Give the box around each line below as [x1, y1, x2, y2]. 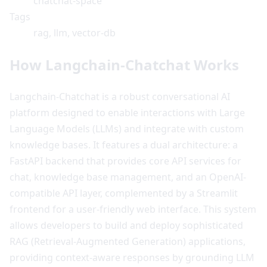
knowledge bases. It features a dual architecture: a [10, 138, 238, 151]
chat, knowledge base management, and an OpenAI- [10, 170, 246, 184]
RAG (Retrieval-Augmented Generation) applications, [10, 234, 246, 248]
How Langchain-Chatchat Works [10, 54, 239, 74]
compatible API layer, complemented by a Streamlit [10, 186, 238, 200]
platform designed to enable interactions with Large [10, 105, 245, 119]
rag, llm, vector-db [33, 26, 116, 39]
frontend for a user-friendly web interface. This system [10, 202, 256, 216]
